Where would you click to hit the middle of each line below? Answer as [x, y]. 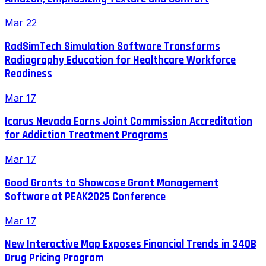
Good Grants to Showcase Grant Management [112, 183]
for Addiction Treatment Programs [86, 135]
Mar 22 [21, 23]
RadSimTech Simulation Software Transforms [113, 46]
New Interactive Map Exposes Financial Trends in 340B [131, 245]
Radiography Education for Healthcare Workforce [120, 60]
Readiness [28, 74]
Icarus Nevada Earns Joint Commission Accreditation [129, 122]
